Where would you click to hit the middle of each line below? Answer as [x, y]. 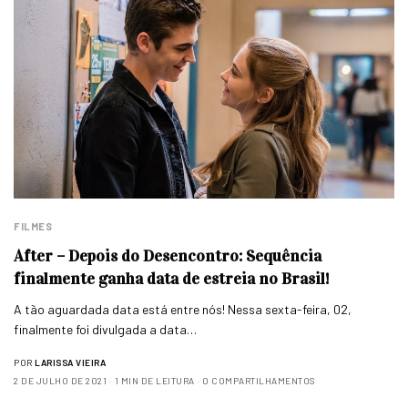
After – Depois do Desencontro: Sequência [168, 255]
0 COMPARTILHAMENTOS [259, 380]
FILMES [33, 226]
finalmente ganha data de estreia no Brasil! [171, 278]
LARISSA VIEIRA [70, 362]
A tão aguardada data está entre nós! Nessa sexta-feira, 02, [183, 309]
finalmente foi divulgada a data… [106, 329]
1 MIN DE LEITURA [154, 380]
